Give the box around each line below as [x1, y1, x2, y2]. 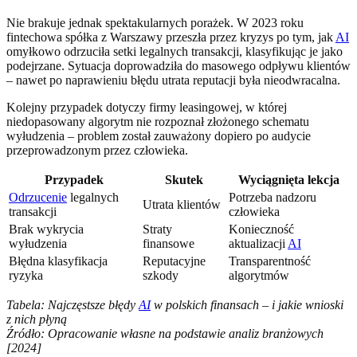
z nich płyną [6, 312, 67, 326]
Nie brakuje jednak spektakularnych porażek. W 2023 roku [6, 15, 304, 29]
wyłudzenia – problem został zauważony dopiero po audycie [6, 128, 311, 143]
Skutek [165, 172, 203, 186]
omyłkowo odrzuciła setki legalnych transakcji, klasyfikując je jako [6, 44, 343, 58]
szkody [143, 268, 178, 282]
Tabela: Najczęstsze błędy [6, 297, 139, 312]
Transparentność [229, 253, 311, 268]
